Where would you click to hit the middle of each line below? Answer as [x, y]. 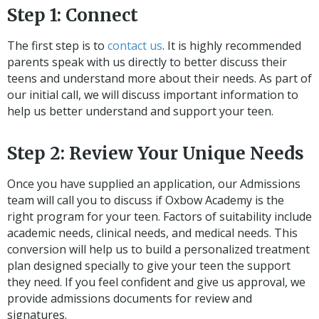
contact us [135, 45]
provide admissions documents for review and [130, 298]
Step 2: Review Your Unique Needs [156, 153]
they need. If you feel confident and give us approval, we [156, 282]
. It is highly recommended [232, 45]
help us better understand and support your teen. [140, 111]
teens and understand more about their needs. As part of [159, 78]
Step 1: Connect [73, 15]
